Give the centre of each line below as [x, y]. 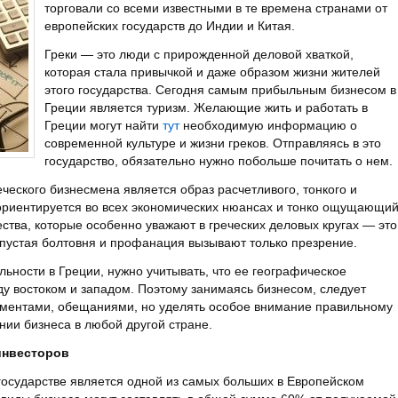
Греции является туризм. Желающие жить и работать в [206, 107]
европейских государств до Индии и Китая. [170, 26]
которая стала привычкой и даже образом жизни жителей [212, 72]
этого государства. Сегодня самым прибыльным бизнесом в [220, 90]
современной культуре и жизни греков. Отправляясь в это [213, 143]
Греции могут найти [103, 125]
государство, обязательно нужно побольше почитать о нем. [219, 161]
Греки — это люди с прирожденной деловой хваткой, [199, 54]
